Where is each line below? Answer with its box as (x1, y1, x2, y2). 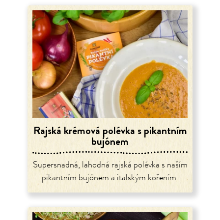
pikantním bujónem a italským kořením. (42, 171, 178, 184)
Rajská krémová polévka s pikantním (33, 122, 187, 138)
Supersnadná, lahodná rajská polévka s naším (32, 159, 188, 171)
